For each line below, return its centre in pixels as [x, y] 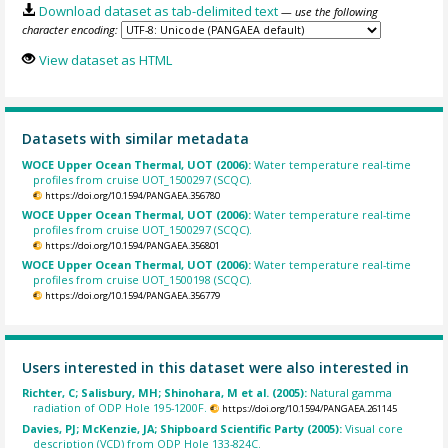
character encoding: [70, 30]
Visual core [374, 428]
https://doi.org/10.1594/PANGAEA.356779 [132, 296]
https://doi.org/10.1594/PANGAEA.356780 [132, 195]
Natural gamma [351, 393]
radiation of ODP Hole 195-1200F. [120, 408]
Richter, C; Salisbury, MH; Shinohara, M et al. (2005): [166, 393]
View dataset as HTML [105, 59]
